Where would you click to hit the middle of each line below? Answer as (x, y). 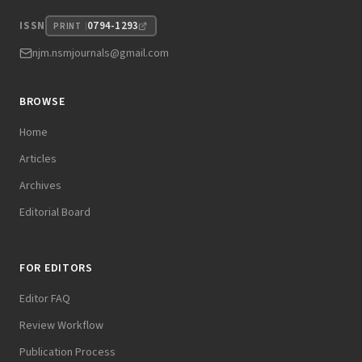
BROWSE (42, 102)
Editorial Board (55, 213)
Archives (40, 186)
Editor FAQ (45, 299)
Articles (38, 160)
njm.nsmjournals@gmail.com (101, 54)
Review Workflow (61, 326)
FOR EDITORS (56, 269)
